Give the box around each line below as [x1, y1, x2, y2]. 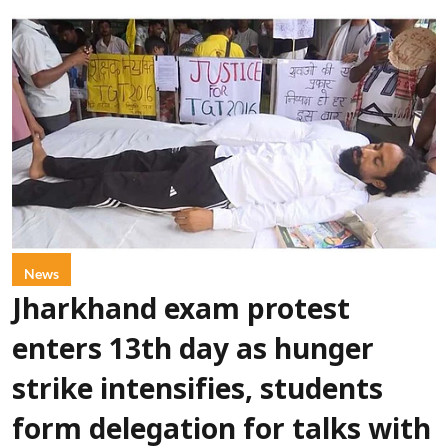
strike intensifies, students [12, 375, 383, 410]
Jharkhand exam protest [12, 295, 350, 330]
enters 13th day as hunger [12, 335, 374, 370]
